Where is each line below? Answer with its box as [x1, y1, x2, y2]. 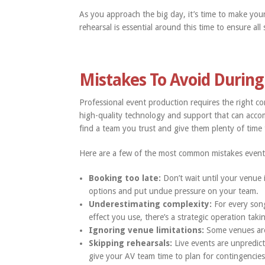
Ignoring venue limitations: [89, 225, 205, 235]
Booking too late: [89, 173, 164, 183]
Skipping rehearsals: [89, 238, 173, 248]
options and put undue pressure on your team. [89, 186, 259, 196]
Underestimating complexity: [89, 199, 215, 209]
